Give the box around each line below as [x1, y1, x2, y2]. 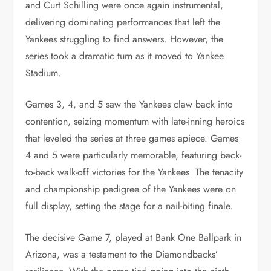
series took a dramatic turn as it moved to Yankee [25, 49, 224, 63]
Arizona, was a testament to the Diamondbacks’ [25, 247, 218, 261]
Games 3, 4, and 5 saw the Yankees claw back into [25, 97, 233, 111]
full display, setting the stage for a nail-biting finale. [25, 199, 233, 213]
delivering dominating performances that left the [25, 15, 221, 29]
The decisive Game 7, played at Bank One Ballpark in [25, 230, 242, 244]
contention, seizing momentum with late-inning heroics [25, 114, 245, 128]
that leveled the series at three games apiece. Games [25, 131, 239, 145]
